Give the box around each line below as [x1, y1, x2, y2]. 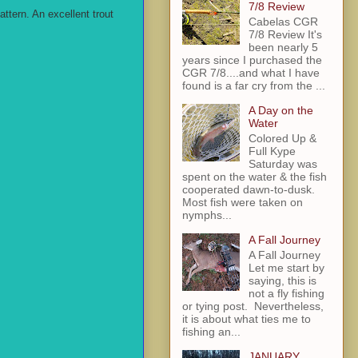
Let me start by [248, 261, 324, 274]
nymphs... [182, 208, 232, 221]
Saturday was [248, 157, 317, 170]
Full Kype [248, 144, 296, 157]
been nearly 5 [248, 41, 318, 54]
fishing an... [182, 324, 241, 338]
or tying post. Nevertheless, [182, 299, 324, 312]
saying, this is [248, 273, 316, 287]
